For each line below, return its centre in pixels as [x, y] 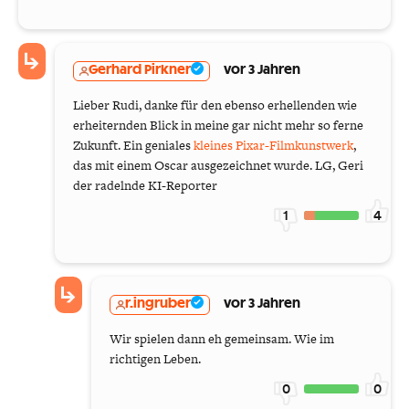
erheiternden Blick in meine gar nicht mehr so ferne [218, 125]
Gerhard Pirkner [140, 71]
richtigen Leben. [155, 358]
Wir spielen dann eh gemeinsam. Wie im [222, 338]
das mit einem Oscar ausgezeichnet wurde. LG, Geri [218, 165]
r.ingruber [158, 304]
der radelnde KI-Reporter [145, 185]
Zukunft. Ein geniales [133, 145]
